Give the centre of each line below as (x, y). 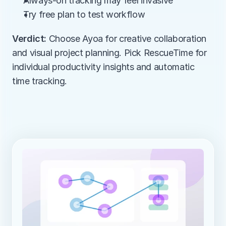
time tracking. (40, 81)
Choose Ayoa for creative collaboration (127, 39)
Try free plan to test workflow (84, 14)
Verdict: (30, 39)
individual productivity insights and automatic (103, 67)
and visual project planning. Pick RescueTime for (109, 53)
